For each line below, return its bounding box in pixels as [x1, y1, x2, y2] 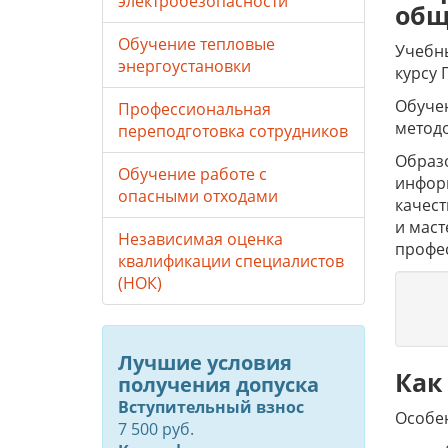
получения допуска [118, 371, 319, 398]
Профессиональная [118, 98, 271, 120]
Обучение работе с [118, 163, 267, 185]
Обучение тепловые [118, 33, 275, 55]
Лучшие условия [118, 349, 292, 376]
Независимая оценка [118, 228, 283, 250]
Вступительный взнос [118, 396, 304, 418]
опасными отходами [118, 185, 278, 207]
